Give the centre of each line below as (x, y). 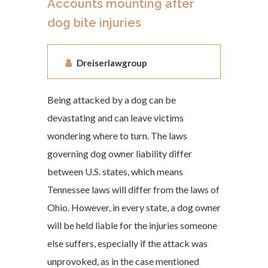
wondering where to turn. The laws (117, 135)
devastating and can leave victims (115, 118)
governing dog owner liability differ (120, 153)
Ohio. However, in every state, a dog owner (134, 207)
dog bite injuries (94, 23)
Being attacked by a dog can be (112, 100)
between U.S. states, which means (115, 171)
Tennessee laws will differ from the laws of (133, 189)
